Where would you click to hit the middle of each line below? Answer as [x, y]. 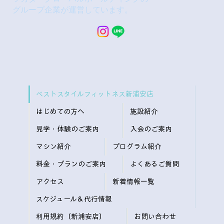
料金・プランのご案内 [71, 164]
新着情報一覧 [133, 181]
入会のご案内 [151, 129]
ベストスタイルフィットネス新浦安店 [94, 94]
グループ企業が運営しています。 [72, 10]
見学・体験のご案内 [67, 129]
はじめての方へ [60, 111]
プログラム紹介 [137, 146]
